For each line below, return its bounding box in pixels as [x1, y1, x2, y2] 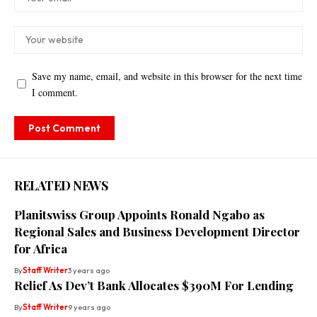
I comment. [32, 85, 78, 99]
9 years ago [68, 301, 110, 312]
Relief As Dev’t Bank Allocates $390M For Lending [14, 277, 294, 293]
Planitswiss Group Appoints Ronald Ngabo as [14, 206, 265, 222]
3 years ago [68, 265, 110, 275]
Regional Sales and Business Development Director [14, 223, 300, 239]
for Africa [14, 240, 67, 256]
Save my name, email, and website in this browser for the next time [32, 69, 302, 83]
